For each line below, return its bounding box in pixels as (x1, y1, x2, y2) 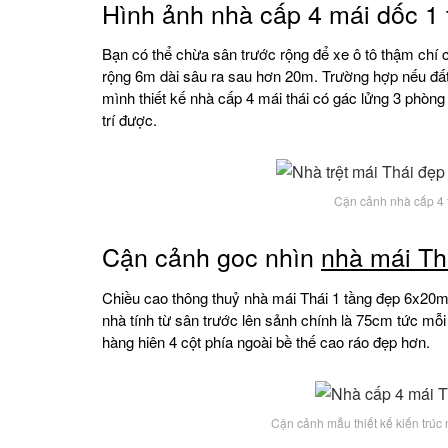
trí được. (102, 109, 157, 131)
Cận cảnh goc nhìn (102, 238, 321, 275)
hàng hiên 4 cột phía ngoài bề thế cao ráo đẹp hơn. (102, 330, 430, 352)
